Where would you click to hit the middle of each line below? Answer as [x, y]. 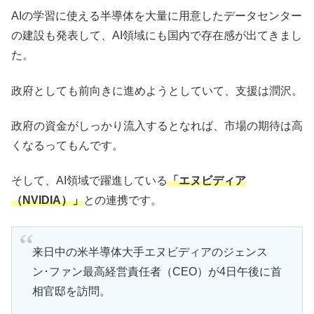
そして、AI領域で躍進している [89, 181]
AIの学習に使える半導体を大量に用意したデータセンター [157, 16]
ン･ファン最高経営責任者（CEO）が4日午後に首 [157, 272]
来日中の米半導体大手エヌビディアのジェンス [150, 252]
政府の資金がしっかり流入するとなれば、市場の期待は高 [157, 125]
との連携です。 [123, 200]
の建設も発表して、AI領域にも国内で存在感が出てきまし [157, 36]
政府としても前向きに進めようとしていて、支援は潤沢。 [157, 90]
